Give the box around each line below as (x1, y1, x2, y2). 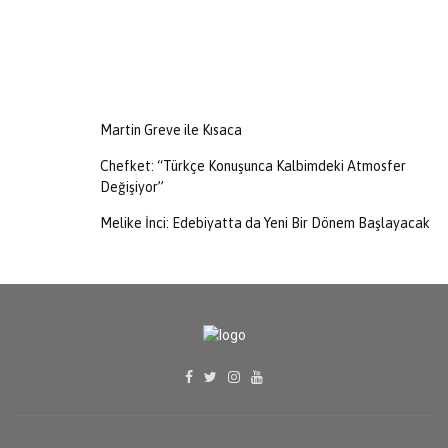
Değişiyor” (100, 179, 164, 195)
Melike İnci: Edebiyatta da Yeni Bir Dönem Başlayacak (100, 215, 430, 231)
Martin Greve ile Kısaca (100, 122, 242, 138)
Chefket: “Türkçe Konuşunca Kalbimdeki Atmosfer (100, 158, 406, 174)
